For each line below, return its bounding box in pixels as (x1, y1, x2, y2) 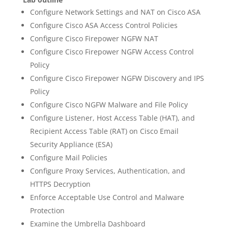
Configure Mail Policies (30, 153, 107, 162)
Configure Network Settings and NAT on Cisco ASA (30, 7, 201, 17)
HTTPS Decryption (30, 179, 91, 189)
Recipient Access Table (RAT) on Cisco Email (30, 126, 179, 136)
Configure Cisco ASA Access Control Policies (30, 20, 178, 30)
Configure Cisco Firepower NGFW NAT (30, 34, 158, 43)
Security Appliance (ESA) (30, 139, 112, 149)
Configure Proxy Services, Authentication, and (30, 166, 185, 176)
